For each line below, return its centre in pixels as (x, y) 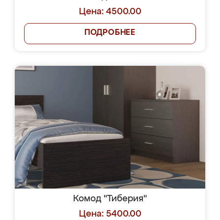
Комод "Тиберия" (110, 199)
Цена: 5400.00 (110, 214)
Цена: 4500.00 (110, 12)
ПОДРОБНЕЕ (110, 33)
